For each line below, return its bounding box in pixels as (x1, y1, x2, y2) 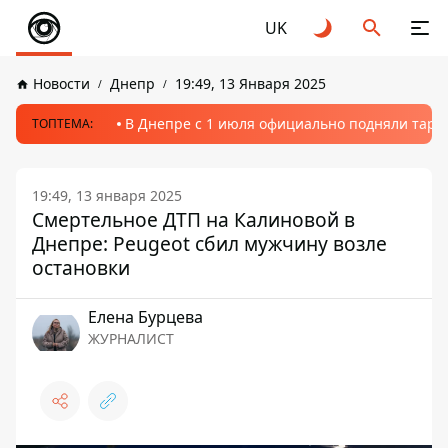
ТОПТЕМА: (32, 115, 93, 132)
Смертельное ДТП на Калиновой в (32, 206, 355, 233)
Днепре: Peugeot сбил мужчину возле (32, 230, 387, 257)
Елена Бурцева (88, 306, 203, 328)
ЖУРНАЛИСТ (88, 329, 174, 348)
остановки (32, 254, 130, 281)
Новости (33, 74, 90, 93)
